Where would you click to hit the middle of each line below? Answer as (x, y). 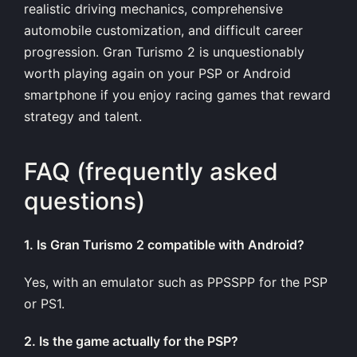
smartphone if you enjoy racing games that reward (177, 94)
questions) (84, 201)
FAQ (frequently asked (151, 172)
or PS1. (44, 303)
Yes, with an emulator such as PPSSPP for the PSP (176, 282)
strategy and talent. (83, 116)
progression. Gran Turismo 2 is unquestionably (164, 51)
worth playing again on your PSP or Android (157, 73)
